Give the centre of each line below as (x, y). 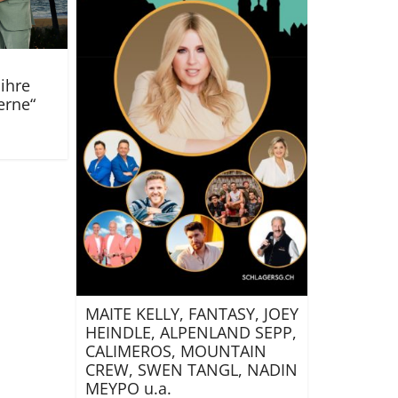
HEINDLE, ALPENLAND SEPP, (191, 332)
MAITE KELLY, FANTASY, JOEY (192, 313)
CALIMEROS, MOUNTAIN (176, 350)
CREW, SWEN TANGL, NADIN (191, 369)
